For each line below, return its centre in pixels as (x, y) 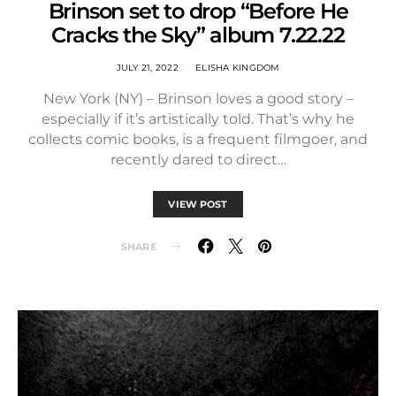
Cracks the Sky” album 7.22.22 (198, 35)
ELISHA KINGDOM (238, 68)
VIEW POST (198, 204)
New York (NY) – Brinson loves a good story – (198, 99)
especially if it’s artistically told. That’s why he (198, 119)
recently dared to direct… (198, 160)
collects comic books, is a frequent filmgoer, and (198, 139)
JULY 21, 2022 (147, 68)
